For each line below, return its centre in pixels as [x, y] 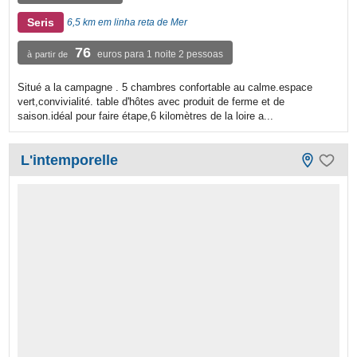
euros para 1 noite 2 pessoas [161, 55]
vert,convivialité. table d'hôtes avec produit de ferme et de [151, 102]
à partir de [48, 55]
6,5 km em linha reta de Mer [127, 23]
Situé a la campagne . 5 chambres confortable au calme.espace [165, 88]
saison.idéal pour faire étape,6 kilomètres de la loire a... [146, 116]
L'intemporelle [70, 161]
